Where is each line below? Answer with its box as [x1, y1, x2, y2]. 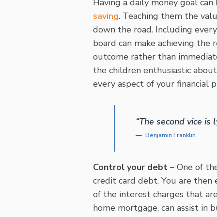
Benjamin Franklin [145, 131, 196, 139]
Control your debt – [93, 161, 174, 173]
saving [93, 10, 119, 22]
